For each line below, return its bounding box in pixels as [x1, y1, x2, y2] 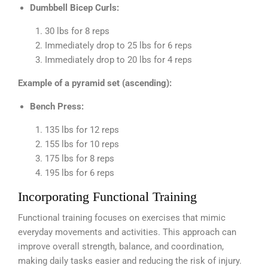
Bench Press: [30, 100, 84, 112]
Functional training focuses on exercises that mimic [18, 212, 226, 223]
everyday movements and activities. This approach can [18, 226, 236, 237]
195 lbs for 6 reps [45, 167, 114, 178]
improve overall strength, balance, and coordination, [18, 240, 224, 252]
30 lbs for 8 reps [45, 25, 109, 36]
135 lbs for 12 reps [45, 124, 119, 135]
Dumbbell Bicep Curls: [30, 2, 119, 13]
